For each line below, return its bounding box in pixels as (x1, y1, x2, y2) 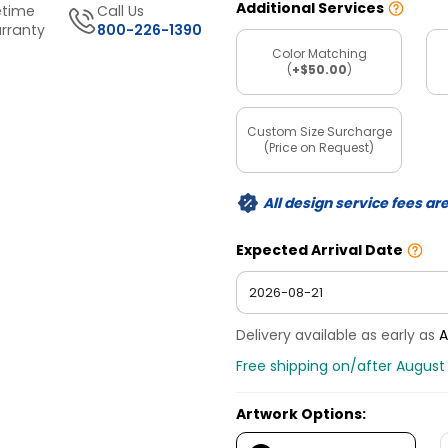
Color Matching (271, 44, 367, 62)
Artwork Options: (236, 404, 366, 425)
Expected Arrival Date (236, 240, 403, 261)
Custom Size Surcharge (246, 122, 392, 140)
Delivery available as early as (236, 325, 439, 346)
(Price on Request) (264, 138, 374, 156)
